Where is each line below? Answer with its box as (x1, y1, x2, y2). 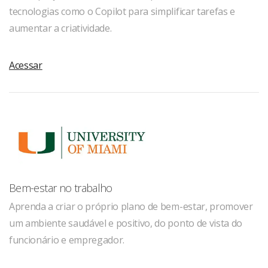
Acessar (9, 59, 42, 72)
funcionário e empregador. (9, 233, 124, 247)
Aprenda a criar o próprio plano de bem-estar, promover (9, 200, 253, 214)
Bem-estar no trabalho (9, 181, 112, 196)
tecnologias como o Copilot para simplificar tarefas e (9, 5, 236, 19)
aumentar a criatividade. (9, 22, 112, 35)
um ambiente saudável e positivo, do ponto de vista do (9, 217, 243, 230)
